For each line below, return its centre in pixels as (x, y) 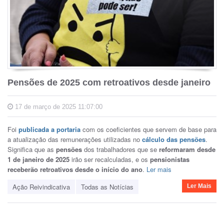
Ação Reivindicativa (41, 187)
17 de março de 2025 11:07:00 (58, 107)
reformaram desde (186, 149)
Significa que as (32, 149)
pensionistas (170, 159)
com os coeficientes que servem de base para (148, 129)
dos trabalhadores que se (120, 149)
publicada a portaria (49, 129)
